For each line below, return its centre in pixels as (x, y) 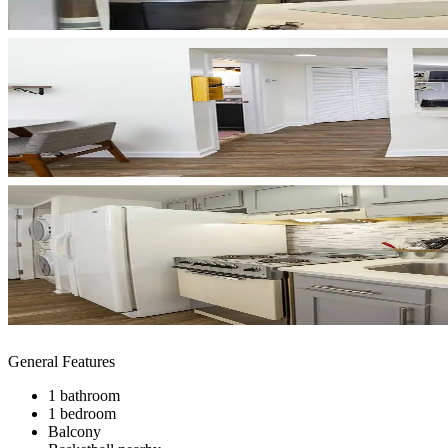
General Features (61, 361)
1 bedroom (82, 413)
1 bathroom (84, 395)
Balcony (74, 431)
